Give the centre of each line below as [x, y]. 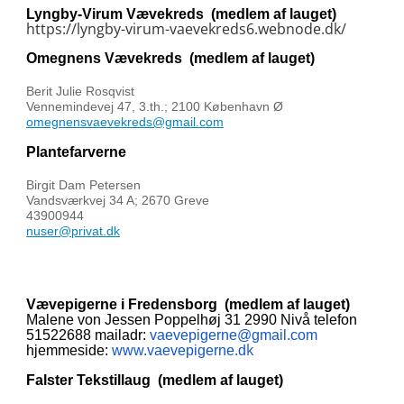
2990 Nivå [277, 320]
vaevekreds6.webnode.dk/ [258, 29]
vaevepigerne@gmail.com [234, 335]
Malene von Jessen [88, 320]
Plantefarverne [76, 152]
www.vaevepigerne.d [179, 350]
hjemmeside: [69, 350]
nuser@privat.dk [73, 231]
